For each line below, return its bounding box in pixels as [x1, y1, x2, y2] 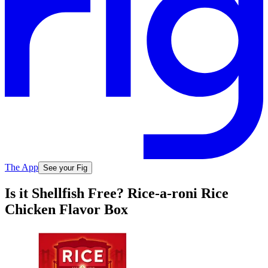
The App [5, 162, 38, 172]
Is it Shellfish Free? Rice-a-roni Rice [5, 185, 229, 202]
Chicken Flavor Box [5, 202, 128, 218]
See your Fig [43, 163, 87, 172]
